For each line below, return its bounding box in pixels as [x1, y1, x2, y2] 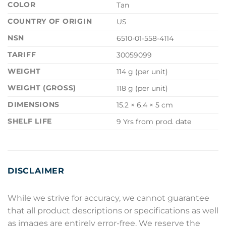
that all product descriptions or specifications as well [8, 206, 218, 216]
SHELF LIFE [8, 117, 52, 126]
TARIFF [8, 50, 36, 60]
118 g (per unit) [117, 84, 168, 93]
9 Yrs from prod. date [117, 117, 192, 127]
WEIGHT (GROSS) [8, 83, 77, 93]
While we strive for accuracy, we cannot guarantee [8, 193, 209, 203]
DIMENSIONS [8, 100, 60, 109]
